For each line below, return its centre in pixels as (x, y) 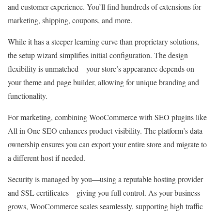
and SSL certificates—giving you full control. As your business (104, 192)
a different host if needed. (46, 157)
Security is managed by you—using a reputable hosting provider (105, 179)
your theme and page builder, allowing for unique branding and (103, 82)
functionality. (28, 95)
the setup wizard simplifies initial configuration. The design (98, 55)
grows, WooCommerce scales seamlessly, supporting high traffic (105, 206)
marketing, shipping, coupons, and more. (70, 20)
